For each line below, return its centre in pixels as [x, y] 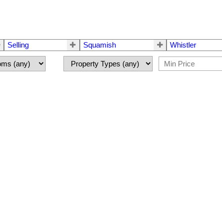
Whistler [183, 45]
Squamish [99, 45]
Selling [18, 45]
